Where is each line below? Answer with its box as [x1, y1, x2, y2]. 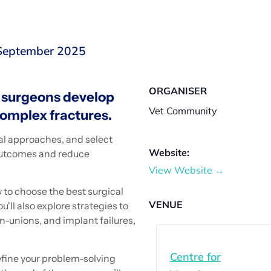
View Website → [149, 163, 224, 176]
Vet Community [149, 104, 217, 117]
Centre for [170, 249, 221, 264]
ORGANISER [149, 84, 207, 97]
